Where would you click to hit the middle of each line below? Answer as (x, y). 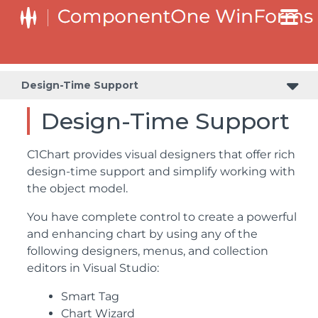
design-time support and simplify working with (161, 171)
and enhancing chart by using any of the (142, 234)
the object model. (77, 188)
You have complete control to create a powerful (162, 217)
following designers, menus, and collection (148, 251)
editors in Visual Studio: (93, 268)
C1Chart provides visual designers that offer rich (161, 154)
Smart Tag (90, 296)
